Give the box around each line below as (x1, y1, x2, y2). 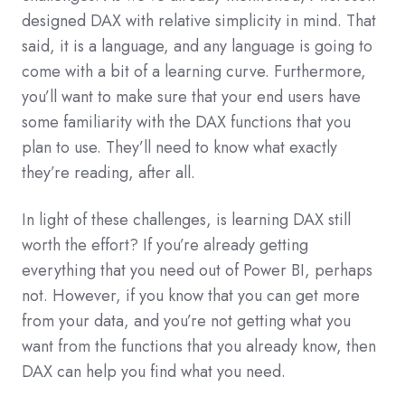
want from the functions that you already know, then (22, 334, 376, 359)
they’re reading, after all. (22, 161, 195, 185)
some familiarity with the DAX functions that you (22, 110, 351, 135)
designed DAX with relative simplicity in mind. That (22, 9, 376, 33)
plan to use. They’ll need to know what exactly (22, 136, 337, 160)
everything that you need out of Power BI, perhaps (22, 259, 372, 283)
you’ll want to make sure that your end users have (22, 85, 361, 109)
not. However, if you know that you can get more (22, 284, 360, 308)
